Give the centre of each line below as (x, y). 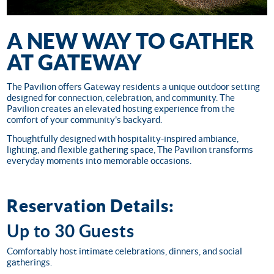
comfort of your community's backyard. (84, 120)
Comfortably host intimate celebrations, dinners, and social (124, 251)
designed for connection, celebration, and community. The (121, 98)
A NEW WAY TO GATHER (130, 41)
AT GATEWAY (74, 62)
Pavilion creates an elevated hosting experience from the (121, 109)
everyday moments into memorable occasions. (99, 161)
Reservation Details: (91, 206)
